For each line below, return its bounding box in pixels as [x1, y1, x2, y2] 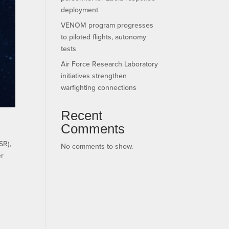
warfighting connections [61, 82, 137, 93]
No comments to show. [61, 141, 133, 151]
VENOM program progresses [61, 19, 154, 30]
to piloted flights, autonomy [61, 31, 147, 42]
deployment [61, 4, 99, 15]
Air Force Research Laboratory [61, 58, 158, 69]
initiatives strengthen [61, 70, 127, 81]
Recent [61, 107, 103, 123]
